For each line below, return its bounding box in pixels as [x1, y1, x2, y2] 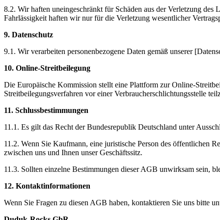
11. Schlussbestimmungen [4, 106, 88, 115]
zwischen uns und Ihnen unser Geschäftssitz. [4, 148, 142, 157]
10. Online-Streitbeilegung [4, 64, 90, 73]
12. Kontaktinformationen [4, 182, 90, 191]
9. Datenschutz [4, 30, 53, 39]
